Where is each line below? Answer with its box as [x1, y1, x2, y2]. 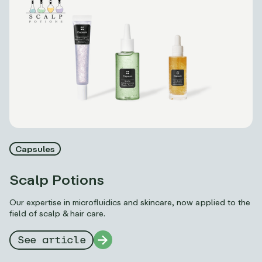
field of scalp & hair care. [9, 208, 106, 218]
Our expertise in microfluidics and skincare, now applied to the [9, 196, 250, 207]
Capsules [15, 143, 56, 154]
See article [18, 235, 86, 246]
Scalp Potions [9, 170, 105, 188]
